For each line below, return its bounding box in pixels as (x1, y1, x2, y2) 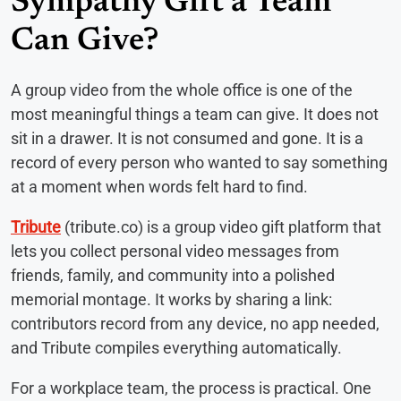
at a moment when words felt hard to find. (11, 177, 308, 197)
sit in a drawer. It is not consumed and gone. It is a (11, 129, 363, 149)
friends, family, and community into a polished (11, 266, 335, 286)
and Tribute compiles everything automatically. (11, 338, 342, 358)
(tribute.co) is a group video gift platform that (61, 218, 381, 237)
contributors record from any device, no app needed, (11, 314, 380, 334)
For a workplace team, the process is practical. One (11, 379, 371, 398)
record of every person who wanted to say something (11, 153, 388, 173)
